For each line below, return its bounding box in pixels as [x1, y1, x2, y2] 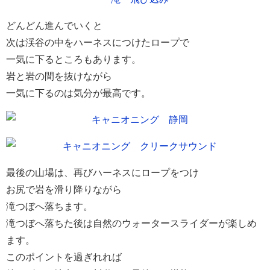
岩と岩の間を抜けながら [6, 71, 112, 81]
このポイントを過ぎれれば [6, 252, 122, 262]
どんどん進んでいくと [6, 20, 102, 31]
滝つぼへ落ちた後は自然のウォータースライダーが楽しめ [6, 218, 257, 228]
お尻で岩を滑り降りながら [6, 184, 122, 195]
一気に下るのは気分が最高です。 [6, 88, 151, 98]
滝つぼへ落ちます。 [6, 201, 93, 212]
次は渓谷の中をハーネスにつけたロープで [6, 37, 189, 48]
